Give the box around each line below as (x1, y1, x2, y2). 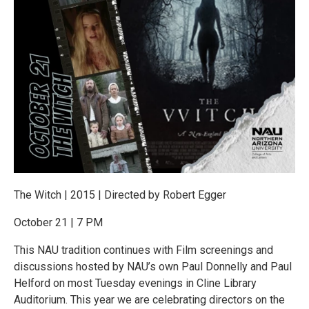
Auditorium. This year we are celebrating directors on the (14, 292, 285, 306)
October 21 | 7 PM (14, 215, 103, 229)
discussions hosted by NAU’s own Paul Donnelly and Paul (14, 259, 292, 273)
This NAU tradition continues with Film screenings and (14, 243, 273, 257)
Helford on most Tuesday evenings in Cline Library (14, 276, 257, 290)
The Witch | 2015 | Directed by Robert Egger (14, 188, 226, 201)
